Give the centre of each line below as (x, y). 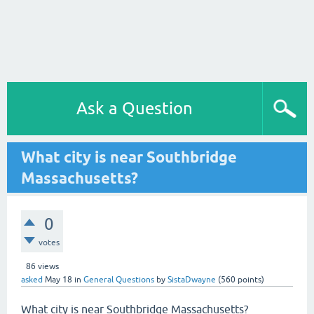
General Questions (119, 280)
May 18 (59, 280)
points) (250, 280)
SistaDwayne (192, 280)
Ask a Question (135, 108)
